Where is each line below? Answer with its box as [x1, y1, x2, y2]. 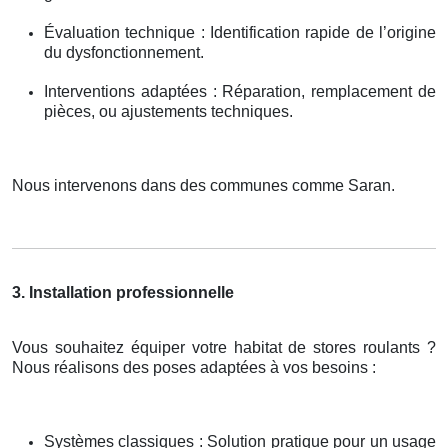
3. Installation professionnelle [12, 284, 234, 302]
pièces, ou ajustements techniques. [44, 103, 293, 121]
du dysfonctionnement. [44, 44, 204, 62]
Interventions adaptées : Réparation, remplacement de [44, 83, 436, 101]
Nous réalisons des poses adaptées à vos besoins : [12, 359, 376, 377]
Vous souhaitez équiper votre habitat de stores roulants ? [12, 339, 436, 357]
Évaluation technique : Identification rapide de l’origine [44, 24, 436, 42]
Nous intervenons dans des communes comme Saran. [12, 177, 395, 195]
